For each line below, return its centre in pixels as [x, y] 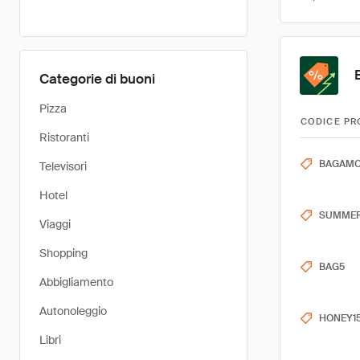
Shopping [63, 253]
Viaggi [55, 224]
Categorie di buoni [97, 79]
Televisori [63, 166]
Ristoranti [64, 137]
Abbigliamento [76, 282]
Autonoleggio [73, 311]
